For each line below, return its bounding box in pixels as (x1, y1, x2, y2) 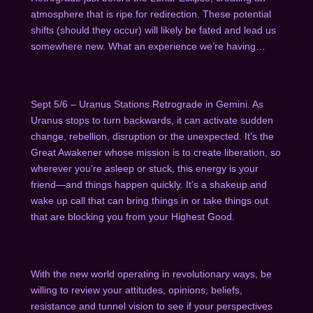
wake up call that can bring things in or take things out (30, 194, 268, 206)
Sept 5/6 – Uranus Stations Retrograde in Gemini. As (30, 98, 263, 110)
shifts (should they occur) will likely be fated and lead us (30, 24, 276, 36)
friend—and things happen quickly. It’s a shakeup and (30, 178, 267, 190)
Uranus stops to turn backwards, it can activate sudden (30, 114, 273, 126)
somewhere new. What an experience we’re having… (30, 40, 265, 52)
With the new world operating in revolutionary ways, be (30, 268, 272, 280)
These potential (202, 8, 271, 20)
